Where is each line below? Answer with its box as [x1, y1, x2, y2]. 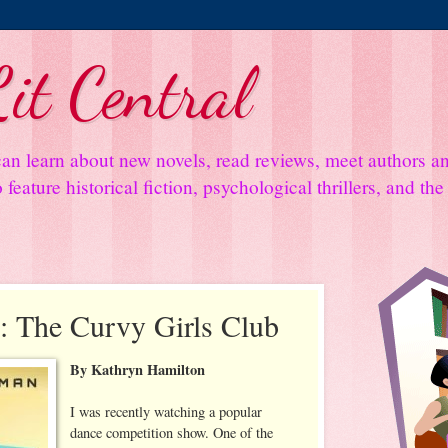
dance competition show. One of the [70, 422, 274, 442]
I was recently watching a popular [70, 401, 263, 421]
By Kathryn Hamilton [70, 358, 206, 380]
